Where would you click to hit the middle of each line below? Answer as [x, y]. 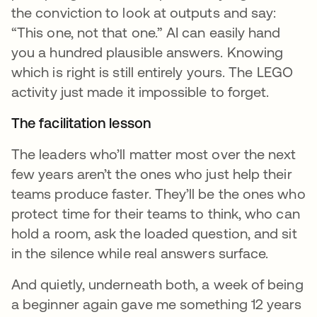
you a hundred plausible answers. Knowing [148, 52]
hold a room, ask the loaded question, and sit [154, 234]
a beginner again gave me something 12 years [157, 304]
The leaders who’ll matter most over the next [154, 154]
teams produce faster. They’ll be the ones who [158, 194]
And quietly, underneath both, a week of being [157, 284]
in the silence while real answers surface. [140, 253]
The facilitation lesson [83, 123]
